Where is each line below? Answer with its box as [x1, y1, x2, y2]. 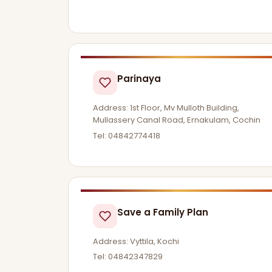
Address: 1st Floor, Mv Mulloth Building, [93, 101, 239, 114]
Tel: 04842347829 [93, 251, 163, 263]
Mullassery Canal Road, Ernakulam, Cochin [93, 114, 260, 126]
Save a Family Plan [117, 205, 208, 219]
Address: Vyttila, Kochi [93, 235, 179, 247]
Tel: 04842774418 [93, 129, 160, 141]
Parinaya [117, 72, 161, 85]
